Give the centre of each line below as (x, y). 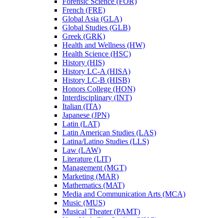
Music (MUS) (84, 203)
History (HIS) (83, 63)
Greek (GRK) (84, 36)
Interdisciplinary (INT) (97, 98)
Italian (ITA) (82, 107)
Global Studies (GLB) (96, 28)
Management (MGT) (94, 168)
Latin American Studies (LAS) (109, 133)
